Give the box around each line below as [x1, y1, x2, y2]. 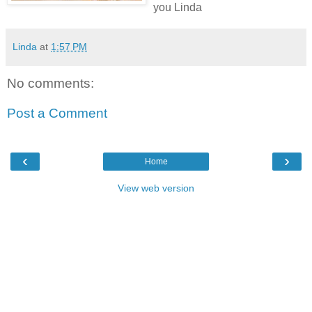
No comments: [7, 75, 94, 91]
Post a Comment [7, 106, 107, 121]
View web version [118, 182, 194, 194]
